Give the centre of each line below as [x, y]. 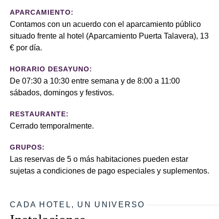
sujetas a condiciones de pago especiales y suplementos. [109, 171]
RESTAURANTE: [39, 114]
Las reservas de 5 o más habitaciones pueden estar [99, 159]
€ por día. [26, 47]
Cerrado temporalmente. [52, 126]
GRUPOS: [27, 147]
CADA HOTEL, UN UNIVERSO [77, 204]
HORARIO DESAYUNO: [51, 69]
